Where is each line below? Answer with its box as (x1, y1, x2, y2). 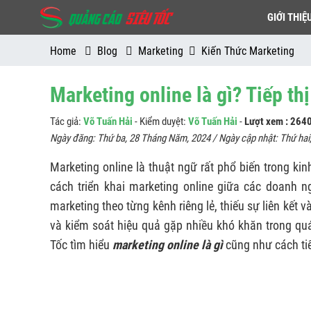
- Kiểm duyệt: (133, 115, 188, 128)
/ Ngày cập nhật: (210, 132, 280, 144)
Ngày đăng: (50, 132, 97, 144)
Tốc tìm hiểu (50, 237, 112, 252)
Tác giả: (50, 115, 83, 128)
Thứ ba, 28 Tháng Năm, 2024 (97, 132, 210, 144)
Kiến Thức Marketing (201, 44, 294, 58)
